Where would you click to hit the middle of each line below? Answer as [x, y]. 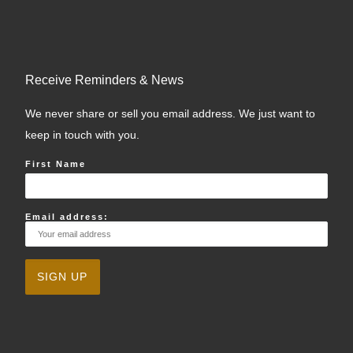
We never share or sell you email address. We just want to [170, 113]
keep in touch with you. [82, 135]
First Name [55, 163]
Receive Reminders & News [104, 79]
